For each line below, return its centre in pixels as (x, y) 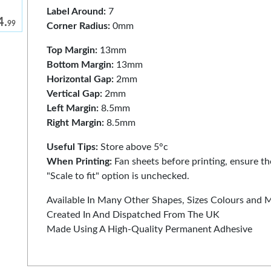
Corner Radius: (79, 26)
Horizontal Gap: (80, 79)
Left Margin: (73, 108)
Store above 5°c (133, 147)
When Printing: (80, 162)
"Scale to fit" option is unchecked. (119, 176)
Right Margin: (76, 123)
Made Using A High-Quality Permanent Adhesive (150, 229)
